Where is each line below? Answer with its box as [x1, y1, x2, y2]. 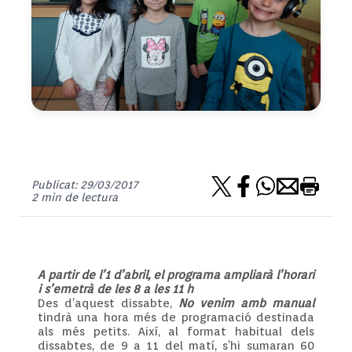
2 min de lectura [31, 191, 118, 203]
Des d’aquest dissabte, [38, 296, 178, 310]
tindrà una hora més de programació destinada [38, 310, 314, 324]
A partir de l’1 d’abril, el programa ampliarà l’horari [38, 268, 314, 282]
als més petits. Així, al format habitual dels [38, 324, 314, 339]
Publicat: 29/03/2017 [31, 178, 137, 191]
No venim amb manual [178, 296, 314, 310]
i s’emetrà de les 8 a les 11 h [38, 282, 193, 296]
